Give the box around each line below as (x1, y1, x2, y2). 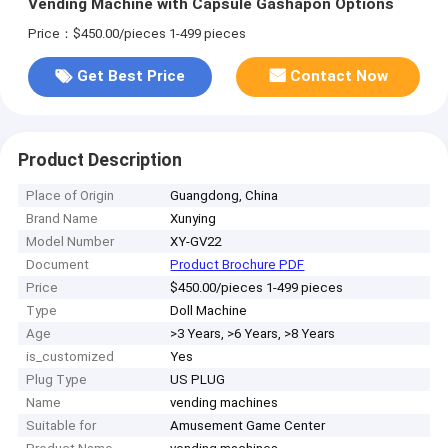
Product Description (17, 149, 182, 170)
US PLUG (170, 372, 226, 388)
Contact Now (290, 67, 389, 86)
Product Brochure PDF (170, 257, 305, 273)
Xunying (170, 211, 217, 227)
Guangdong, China (170, 188, 279, 204)
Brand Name (26, 211, 99, 227)
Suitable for (26, 418, 97, 434)
